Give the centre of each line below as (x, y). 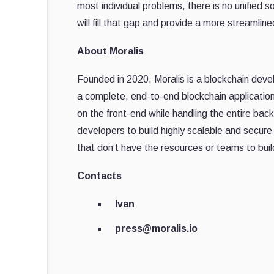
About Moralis (110, 51)
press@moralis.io (156, 229)
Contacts (99, 176)
